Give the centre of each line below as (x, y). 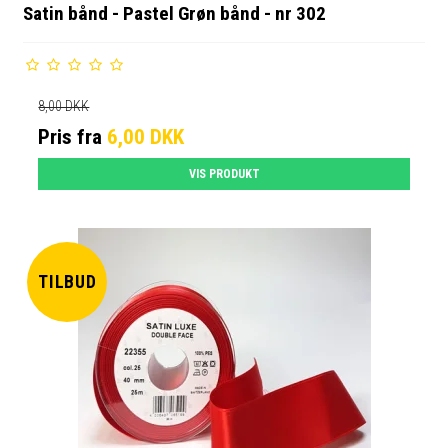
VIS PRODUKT (224, 174)
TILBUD (67, 281)
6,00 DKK (146, 137)
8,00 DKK (64, 106)
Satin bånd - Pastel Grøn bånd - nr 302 (175, 14)
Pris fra (73, 137)
